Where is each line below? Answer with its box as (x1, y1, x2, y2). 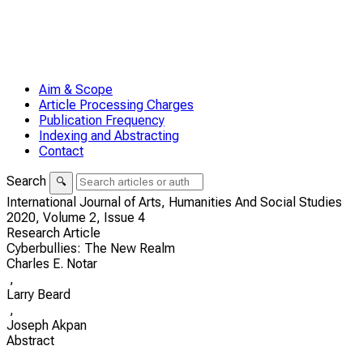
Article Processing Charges (39, 97, 194, 113)
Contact (39, 143, 83, 159)
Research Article (6, 225, 100, 241)
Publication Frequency (39, 113, 164, 128)
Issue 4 (104, 210, 145, 225)
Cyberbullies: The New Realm (6, 241, 175, 256)
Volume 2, (43, 210, 104, 225)
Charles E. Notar (6, 256, 97, 271)
